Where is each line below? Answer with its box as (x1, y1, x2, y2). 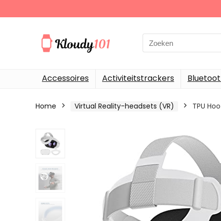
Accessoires (42, 72, 89, 84)
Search (142, 34, 168, 44)
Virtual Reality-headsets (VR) (74, 101, 174, 111)
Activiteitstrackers (102, 72, 174, 84)
